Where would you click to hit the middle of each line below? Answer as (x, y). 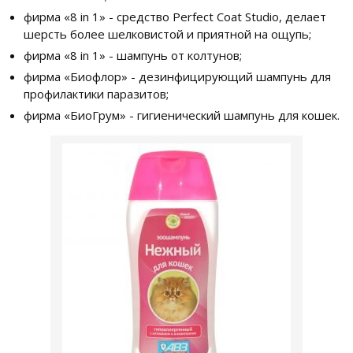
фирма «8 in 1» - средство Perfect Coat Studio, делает (175, 16)
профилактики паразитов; (96, 93)
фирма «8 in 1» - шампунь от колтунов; (133, 55)
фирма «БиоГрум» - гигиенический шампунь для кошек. (182, 115)
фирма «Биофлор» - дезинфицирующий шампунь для (177, 76)
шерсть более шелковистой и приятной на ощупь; (167, 33)
